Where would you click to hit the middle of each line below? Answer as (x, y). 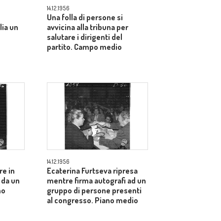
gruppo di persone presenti (94, 190)
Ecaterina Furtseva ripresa (92, 171)
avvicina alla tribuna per (88, 27)
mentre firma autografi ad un (96, 181)
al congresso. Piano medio (92, 200)
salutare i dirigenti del (85, 37)
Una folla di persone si (85, 17)
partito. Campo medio (84, 47)
